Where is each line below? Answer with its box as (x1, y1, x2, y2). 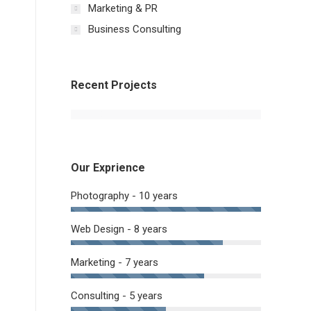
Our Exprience (71, 161, 145, 174)
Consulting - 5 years (71, 289, 162, 302)
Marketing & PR (88, 2, 158, 15)
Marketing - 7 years (71, 256, 158, 269)
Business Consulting (88, 23, 181, 35)
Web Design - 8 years (71, 223, 167, 235)
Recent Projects (71, 78, 157, 92)
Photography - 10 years (71, 190, 178, 202)
